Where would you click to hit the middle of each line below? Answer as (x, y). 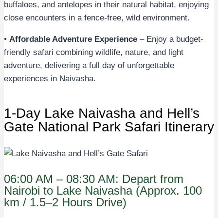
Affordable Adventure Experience (73, 39)
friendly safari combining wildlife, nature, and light (94, 52)
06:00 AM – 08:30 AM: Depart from (94, 179)
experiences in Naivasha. (50, 78)
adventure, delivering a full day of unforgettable (89, 65)
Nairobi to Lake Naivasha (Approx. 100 (103, 190)
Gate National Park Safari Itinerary (109, 127)
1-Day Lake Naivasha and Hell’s (102, 113)
